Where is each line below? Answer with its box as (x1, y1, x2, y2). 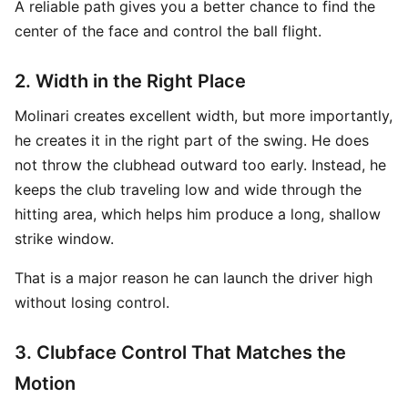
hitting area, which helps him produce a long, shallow (15, 205, 381, 223)
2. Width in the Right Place (15, 70, 246, 92)
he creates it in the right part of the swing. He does (15, 131, 369, 149)
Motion (15, 372, 76, 394)
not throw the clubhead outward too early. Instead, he (15, 156, 386, 174)
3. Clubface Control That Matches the (15, 342, 346, 363)
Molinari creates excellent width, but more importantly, (15, 107, 393, 125)
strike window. (15, 229, 114, 248)
